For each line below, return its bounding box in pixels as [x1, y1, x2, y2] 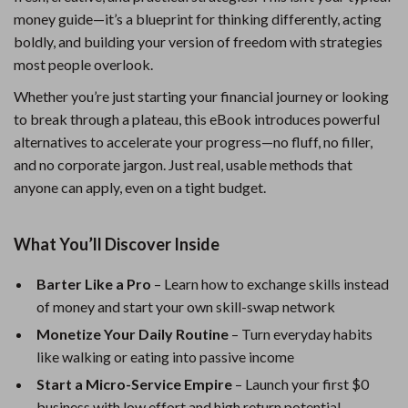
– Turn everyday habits [229, 325, 372, 342]
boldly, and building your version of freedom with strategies [14, 33, 382, 50]
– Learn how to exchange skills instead [151, 275, 389, 292]
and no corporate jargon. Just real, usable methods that [14, 156, 352, 173]
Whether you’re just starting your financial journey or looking [14, 87, 389, 105]
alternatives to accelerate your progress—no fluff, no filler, [14, 133, 372, 150]
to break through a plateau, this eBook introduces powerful [14, 110, 380, 127]
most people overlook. [14, 56, 153, 73]
